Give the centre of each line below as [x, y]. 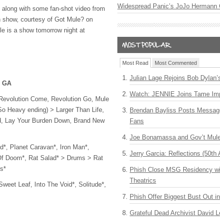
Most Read [135, 63]
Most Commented [176, 63]
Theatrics [143, 180]
